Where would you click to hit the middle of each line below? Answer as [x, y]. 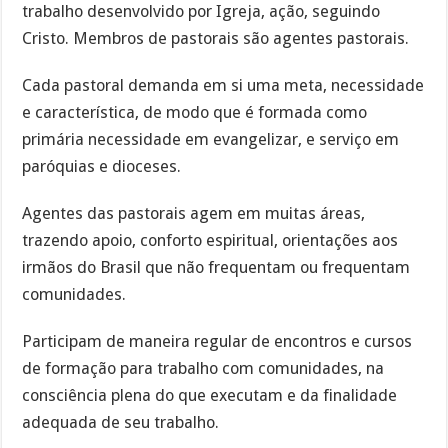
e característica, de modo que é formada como [195, 112]
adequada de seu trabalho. [121, 422]
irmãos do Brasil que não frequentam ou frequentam [216, 267]
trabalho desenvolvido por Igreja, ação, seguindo [201, 12]
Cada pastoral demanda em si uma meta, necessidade [223, 85]
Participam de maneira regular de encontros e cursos [217, 341]
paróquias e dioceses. [102, 166]
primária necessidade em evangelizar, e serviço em [211, 139]
